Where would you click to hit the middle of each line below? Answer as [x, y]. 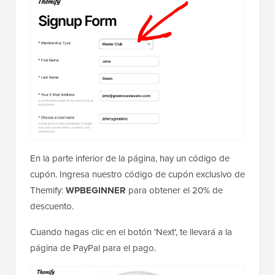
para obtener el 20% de [174, 190]
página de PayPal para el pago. [93, 248]
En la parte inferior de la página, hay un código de [130, 158]
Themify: [48, 190]
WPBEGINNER [96, 190]
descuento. [52, 206]
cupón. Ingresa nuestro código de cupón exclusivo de [137, 174]
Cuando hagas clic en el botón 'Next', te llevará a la [131, 232]
